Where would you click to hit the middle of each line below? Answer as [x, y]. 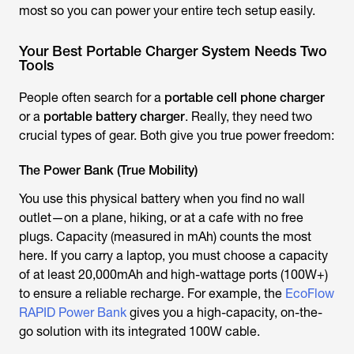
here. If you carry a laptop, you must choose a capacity [173, 256]
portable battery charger [114, 117]
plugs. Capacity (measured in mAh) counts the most [165, 237]
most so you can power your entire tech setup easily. [167, 11]
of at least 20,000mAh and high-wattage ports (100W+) [173, 275]
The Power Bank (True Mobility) [108, 170]
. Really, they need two [249, 117]
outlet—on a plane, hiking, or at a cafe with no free [161, 218]
